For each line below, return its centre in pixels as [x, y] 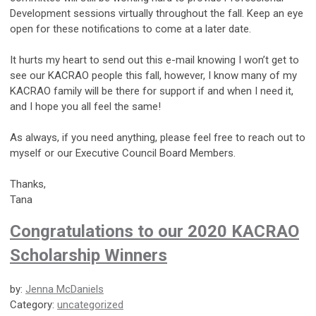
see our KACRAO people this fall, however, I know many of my [153, 75]
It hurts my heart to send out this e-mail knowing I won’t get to [154, 60]
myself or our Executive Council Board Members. [123, 153]
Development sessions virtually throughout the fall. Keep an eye [157, 13]
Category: [34, 304]
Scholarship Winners [89, 255]
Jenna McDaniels [65, 289]
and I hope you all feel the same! [85, 106]
